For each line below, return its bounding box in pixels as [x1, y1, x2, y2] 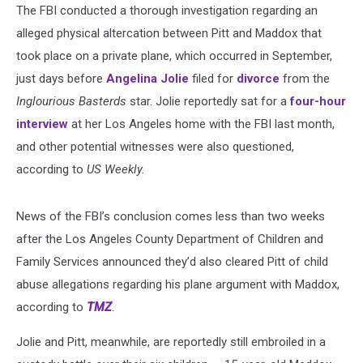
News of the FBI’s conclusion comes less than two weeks [16, 208, 325, 224]
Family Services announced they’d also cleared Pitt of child [16, 254, 328, 269]
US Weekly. [87, 161, 145, 177]
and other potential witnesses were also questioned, [16, 139, 294, 154]
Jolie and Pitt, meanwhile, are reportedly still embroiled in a [16, 334, 326, 349]
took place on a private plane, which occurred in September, [16, 48, 332, 63]
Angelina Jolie [106, 70, 189, 86]
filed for [189, 70, 237, 86]
